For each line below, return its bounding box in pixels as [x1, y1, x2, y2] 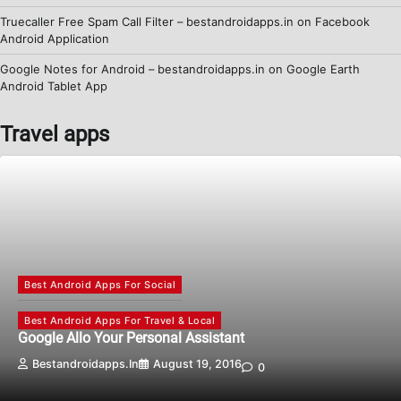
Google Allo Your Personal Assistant [18, 328, 244, 346]
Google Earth [286, 61, 360, 76]
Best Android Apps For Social [24, 277, 175, 291]
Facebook [315, 13, 370, 29]
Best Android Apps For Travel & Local [24, 313, 215, 327]
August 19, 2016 [153, 356, 242, 371]
